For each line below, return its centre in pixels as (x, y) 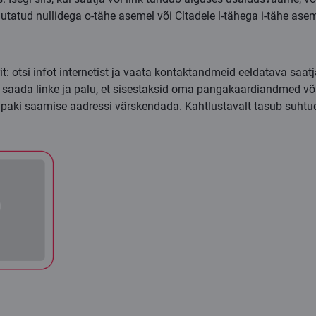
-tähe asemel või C (136, 16)
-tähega (239, 16)
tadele (201, 16)
